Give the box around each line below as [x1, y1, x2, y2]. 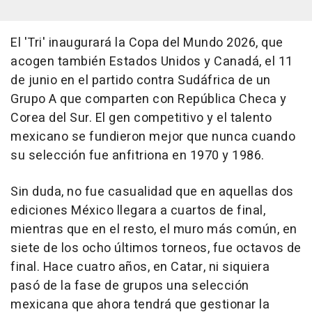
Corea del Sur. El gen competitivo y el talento [10, 109, 272, 128]
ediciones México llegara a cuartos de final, [10, 201, 265, 221]
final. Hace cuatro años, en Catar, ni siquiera [10, 258, 270, 277]
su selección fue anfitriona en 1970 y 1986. [10, 146, 265, 166]
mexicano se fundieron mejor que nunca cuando [10, 127, 295, 147]
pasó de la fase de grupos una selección [10, 276, 249, 296]
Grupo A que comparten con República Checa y [10, 90, 287, 109]
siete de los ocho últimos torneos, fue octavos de [10, 239, 302, 258]
